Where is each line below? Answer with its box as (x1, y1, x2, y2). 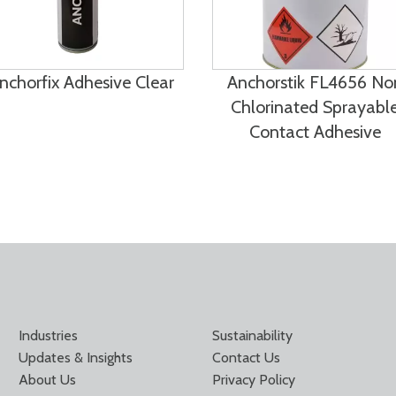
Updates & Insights (19, 349, 133, 366)
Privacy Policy (211, 371, 295, 388)
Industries (19, 327, 79, 344)
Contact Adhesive (248, 121, 381, 142)
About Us (19, 371, 77, 388)
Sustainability (211, 327, 293, 344)
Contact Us (211, 349, 280, 366)
